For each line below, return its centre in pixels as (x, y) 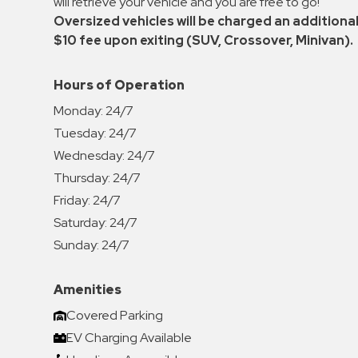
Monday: (79, 110)
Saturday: (81, 222)
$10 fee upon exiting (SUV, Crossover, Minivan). (204, 40)
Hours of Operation (119, 85)
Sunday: (77, 245)
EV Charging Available (129, 337)
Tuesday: (80, 133)
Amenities (88, 289)
